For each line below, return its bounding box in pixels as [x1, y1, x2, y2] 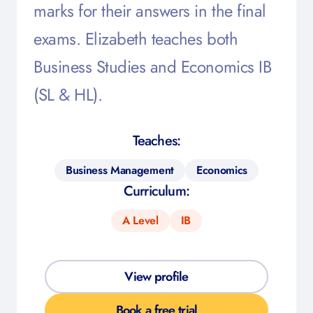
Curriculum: [123, 181, 190, 201]
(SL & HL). [34, 82, 103, 107]
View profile [124, 268, 189, 286]
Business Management [65, 162, 174, 178]
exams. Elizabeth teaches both [34, 27, 238, 51]
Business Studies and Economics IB [34, 54, 272, 79]
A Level [122, 212, 159, 228]
